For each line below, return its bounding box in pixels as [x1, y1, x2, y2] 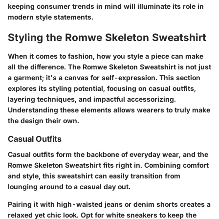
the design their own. [8, 116, 79, 125]
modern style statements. [8, 13, 93, 22]
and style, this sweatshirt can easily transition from [8, 172, 180, 180]
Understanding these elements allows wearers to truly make [8, 105, 210, 114]
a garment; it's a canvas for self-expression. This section [8, 73, 200, 82]
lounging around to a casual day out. [8, 182, 131, 191]
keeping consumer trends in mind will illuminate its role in [8, 2, 204, 11]
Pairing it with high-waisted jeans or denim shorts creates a [8, 200, 211, 209]
